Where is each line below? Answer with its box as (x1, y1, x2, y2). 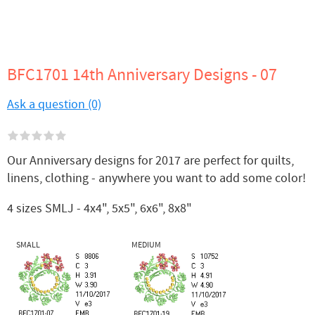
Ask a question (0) (7, 96, 101, 112)
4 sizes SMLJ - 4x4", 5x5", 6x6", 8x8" (7, 200, 192, 217)
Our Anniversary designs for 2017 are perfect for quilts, (7, 153, 294, 169)
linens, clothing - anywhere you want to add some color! (7, 170, 306, 186)
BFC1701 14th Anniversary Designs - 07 (7, 64, 277, 86)
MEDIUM (131, 239, 161, 250)
